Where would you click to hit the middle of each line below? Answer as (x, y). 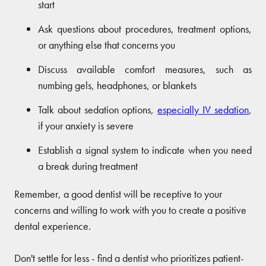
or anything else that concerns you (107, 45)
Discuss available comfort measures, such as (145, 69)
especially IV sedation (203, 109)
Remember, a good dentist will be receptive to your (118, 194)
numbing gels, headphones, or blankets (117, 85)
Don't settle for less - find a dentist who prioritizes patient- (129, 258)
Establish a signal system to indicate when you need (145, 150)
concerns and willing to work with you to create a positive (130, 210)
